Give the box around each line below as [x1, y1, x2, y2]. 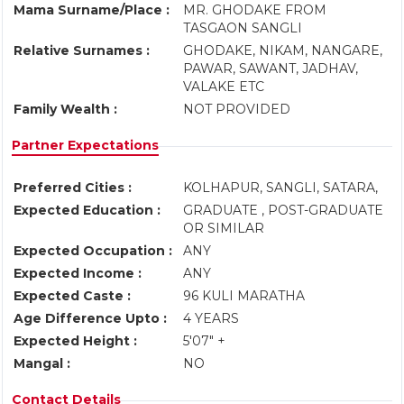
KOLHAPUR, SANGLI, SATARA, [183, 179, 385, 196]
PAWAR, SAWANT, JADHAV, [183, 60, 358, 77]
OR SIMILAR [183, 220, 268, 236]
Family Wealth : [14, 101, 117, 117]
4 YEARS [183, 310, 239, 326]
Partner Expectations [12, 137, 159, 153]
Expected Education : [14, 202, 161, 218]
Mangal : [14, 355, 70, 372]
